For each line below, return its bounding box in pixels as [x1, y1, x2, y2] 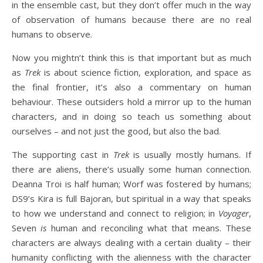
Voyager [218, 207, 249, 219]
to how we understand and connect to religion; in [12, 207, 218, 219]
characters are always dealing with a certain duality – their [12, 237, 251, 248]
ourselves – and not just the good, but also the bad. [12, 125, 221, 137]
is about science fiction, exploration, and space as [40, 66, 252, 78]
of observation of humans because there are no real [12, 14, 251, 25]
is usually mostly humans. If [129, 149, 252, 160]
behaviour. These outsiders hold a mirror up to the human [12, 96, 251, 107]
